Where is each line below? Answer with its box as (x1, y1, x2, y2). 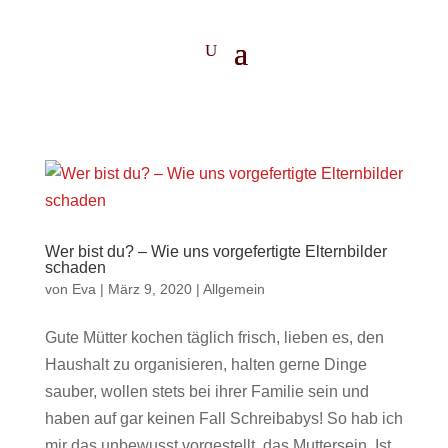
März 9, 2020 (107, 281, 192, 297)
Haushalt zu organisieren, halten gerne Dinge (44, 356, 367, 373)
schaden (44, 259, 106, 276)
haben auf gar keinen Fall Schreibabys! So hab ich (44, 410, 403, 427)
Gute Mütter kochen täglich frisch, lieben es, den (44, 329, 384, 346)
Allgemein (202, 281, 265, 297)
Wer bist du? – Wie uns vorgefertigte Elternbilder (44, 243, 387, 260)
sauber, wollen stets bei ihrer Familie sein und (44, 383, 369, 400)
